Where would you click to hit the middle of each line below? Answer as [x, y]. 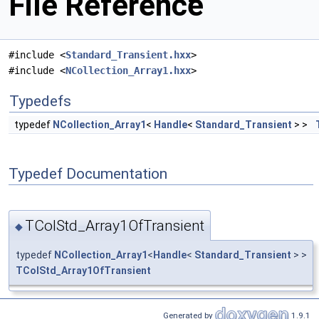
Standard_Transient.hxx [128, 55]
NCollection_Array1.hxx [128, 71]
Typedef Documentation [88, 174]
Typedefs [40, 101]
